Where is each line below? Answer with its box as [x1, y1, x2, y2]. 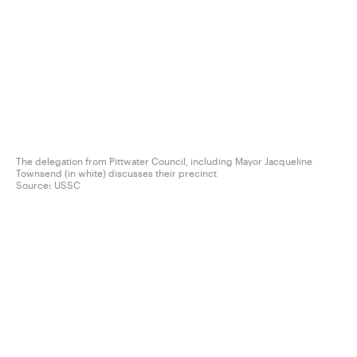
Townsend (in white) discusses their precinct [16, 167, 217, 179]
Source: [16, 179, 54, 191]
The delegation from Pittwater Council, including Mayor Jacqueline [16, 155, 312, 167]
